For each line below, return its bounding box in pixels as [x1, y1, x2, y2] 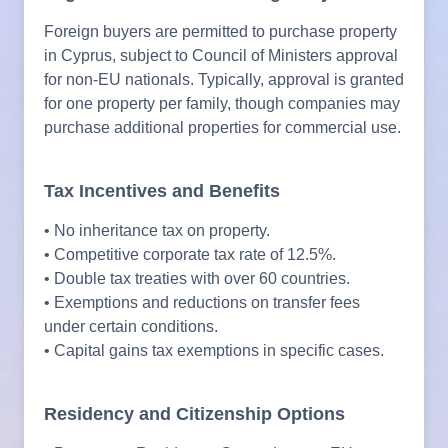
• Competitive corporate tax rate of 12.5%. [44, 245, 336, 263]
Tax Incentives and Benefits [44, 180, 280, 201]
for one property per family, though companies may [44, 94, 400, 112]
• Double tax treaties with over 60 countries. [44, 269, 350, 287]
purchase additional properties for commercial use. [44, 118, 401, 136]
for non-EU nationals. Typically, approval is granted [44, 70, 404, 88]
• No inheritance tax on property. [44, 221, 270, 239]
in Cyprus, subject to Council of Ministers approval [44, 46, 398, 64]
